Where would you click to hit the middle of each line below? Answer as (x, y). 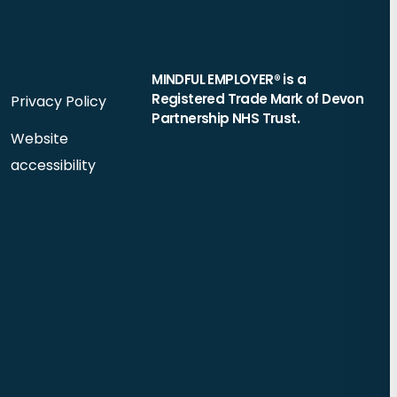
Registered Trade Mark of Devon (258, 99)
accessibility (53, 165)
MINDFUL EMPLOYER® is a (229, 79)
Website (39, 139)
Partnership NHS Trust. (226, 118)
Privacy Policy (58, 101)
